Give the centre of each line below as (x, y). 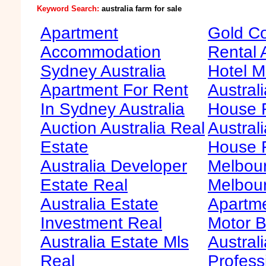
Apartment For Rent (114, 90)
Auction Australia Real (123, 128)
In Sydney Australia (113, 109)
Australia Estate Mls (115, 242)
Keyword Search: (69, 9)
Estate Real (84, 185)
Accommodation (101, 52)
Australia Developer (114, 166)
